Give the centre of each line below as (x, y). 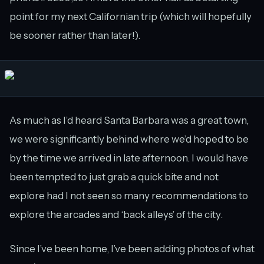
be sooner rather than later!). (75, 35)
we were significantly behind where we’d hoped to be (129, 139)
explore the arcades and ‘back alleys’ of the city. (116, 214)
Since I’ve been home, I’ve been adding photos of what (132, 248)
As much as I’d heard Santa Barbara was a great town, (129, 120)
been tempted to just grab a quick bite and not (114, 176)
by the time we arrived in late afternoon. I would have (129, 158)
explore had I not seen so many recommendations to (129, 195)
